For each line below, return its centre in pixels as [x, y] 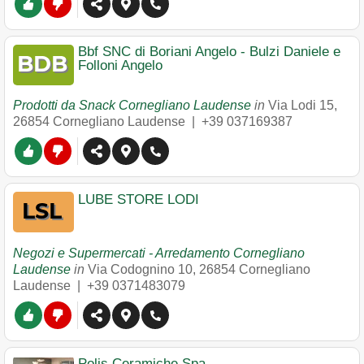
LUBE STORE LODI [139, 199]
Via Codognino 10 [140, 269]
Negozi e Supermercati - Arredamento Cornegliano [159, 253]
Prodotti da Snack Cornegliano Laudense [132, 105]
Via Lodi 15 [301, 105]
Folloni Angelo [120, 65]
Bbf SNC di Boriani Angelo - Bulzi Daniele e [209, 52]
